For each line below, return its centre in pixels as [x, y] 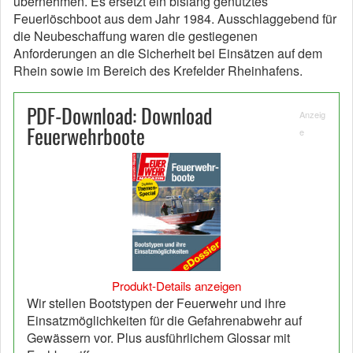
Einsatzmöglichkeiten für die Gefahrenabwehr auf [164, 320]
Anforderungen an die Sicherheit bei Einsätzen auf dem [168, 53]
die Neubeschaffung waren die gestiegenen [136, 36]
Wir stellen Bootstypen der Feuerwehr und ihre [156, 303]
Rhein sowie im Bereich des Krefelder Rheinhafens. [158, 71]
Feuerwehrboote [86, 136]
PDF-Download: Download [119, 115]
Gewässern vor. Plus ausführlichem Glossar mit [158, 337]
